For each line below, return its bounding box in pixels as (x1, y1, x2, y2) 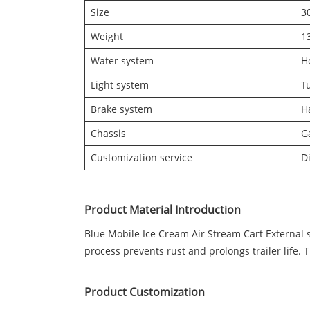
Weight (91, 30, 123, 44)
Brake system (91, 102, 152, 116)
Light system (91, 78, 149, 92)
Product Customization (84, 284, 205, 300)
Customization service (91, 151, 192, 165)
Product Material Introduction (84, 202, 241, 218)
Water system (91, 54, 154, 68)
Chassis (91, 127, 126, 140)
